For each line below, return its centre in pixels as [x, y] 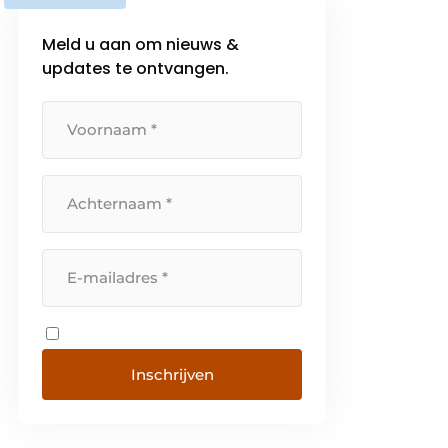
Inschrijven [172, 374]
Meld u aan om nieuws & [141, 44]
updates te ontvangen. [136, 68]
